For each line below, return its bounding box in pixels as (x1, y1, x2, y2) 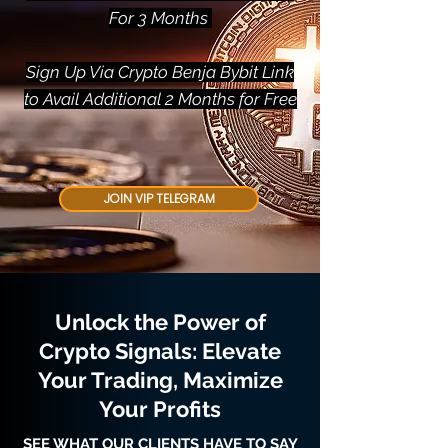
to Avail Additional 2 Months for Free (23, 89, 297, 109)
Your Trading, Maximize (37, 367, 283, 393)
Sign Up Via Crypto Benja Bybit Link (26, 62, 294, 82)
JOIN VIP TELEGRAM (103, 190, 215, 207)
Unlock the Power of (54, 309, 266, 335)
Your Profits (99, 396, 221, 422)
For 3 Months (108, 8, 212, 28)
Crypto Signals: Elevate (39, 338, 281, 364)
